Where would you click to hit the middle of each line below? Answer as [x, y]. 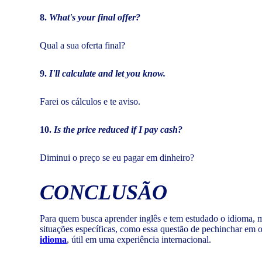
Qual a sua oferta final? [82, 45]
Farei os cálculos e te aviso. [90, 101]
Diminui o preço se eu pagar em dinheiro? [117, 157]
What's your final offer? [95, 17]
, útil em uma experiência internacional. [139, 239]
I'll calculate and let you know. [107, 73]
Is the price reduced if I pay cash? [118, 129]
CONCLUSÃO [104, 192]
